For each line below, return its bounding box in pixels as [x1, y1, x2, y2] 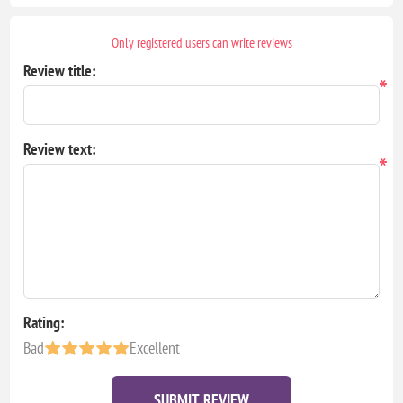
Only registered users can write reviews [111, 34, 292, 52]
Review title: [23, 60, 97, 82]
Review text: [23, 139, 97, 160]
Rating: [23, 312, 66, 334]
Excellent [130, 337, 181, 359]
